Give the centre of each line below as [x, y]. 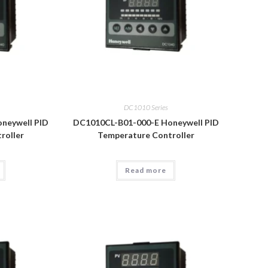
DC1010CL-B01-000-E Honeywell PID [146, 123]
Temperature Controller [146, 135]
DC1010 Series [146, 108]
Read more [146, 170]
